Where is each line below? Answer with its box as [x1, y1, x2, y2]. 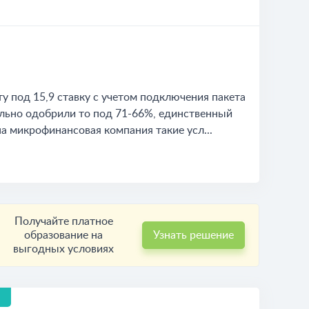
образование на [24, 230, 103, 241]
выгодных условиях [13, 243, 114, 255]
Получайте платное [14, 216, 113, 227]
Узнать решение [152, 230, 234, 241]
